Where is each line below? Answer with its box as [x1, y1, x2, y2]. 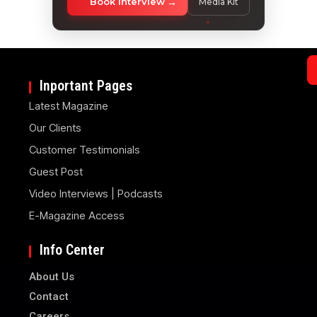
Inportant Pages [40, 76, 133, 94]
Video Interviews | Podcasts [29, 186, 163, 200]
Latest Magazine [29, 98, 109, 113]
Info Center [40, 241, 105, 258]
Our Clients [29, 120, 82, 134]
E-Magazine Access [29, 208, 125, 222]
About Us [29, 270, 75, 283]
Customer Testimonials [29, 142, 141, 156]
